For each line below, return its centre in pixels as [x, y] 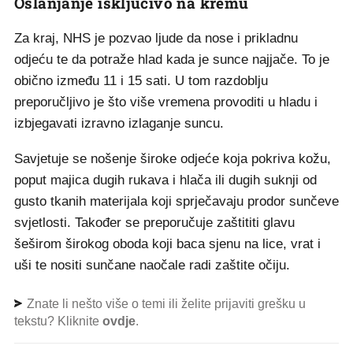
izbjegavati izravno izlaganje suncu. [119, 123]
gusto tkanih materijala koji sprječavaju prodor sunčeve [176, 201]
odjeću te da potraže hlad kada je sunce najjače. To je [172, 59]
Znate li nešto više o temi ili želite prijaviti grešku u [165, 304]
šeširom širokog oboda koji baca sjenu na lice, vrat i [167, 244]
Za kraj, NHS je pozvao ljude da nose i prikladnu [156, 38]
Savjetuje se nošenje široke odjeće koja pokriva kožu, [173, 159]
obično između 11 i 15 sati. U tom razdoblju [141, 81]
